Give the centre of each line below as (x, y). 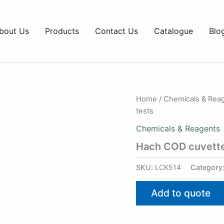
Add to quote (181, 193)
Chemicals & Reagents (178, 128)
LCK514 (168, 167)
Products (62, 31)
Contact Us (116, 31)
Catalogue (173, 31)
